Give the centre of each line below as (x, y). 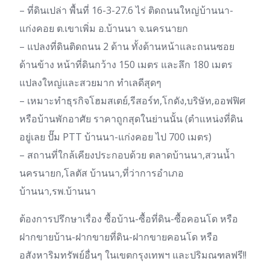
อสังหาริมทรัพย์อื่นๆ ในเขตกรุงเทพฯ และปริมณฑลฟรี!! (133, 255)
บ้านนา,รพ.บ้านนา (58, 191)
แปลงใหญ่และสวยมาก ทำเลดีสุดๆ (90, 83)
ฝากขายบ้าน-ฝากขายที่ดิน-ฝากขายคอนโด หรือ (119, 237)
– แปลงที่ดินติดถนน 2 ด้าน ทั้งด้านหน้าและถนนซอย (127, 47)
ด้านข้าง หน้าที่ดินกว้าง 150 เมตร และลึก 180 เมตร (126, 65)
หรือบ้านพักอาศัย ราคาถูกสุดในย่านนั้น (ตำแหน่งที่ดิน (131, 119)
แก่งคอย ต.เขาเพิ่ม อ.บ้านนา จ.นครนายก (104, 29)
